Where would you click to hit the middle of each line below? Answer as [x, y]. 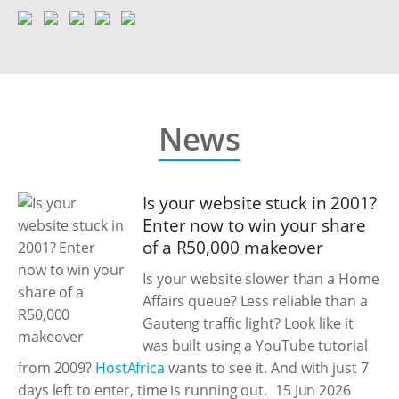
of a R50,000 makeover [233, 248]
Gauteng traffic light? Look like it [248, 323]
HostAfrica [130, 368]
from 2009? [57, 368]
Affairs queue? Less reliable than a [255, 301]
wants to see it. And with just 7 [266, 368]
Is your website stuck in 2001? [260, 203]
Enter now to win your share [255, 225]
